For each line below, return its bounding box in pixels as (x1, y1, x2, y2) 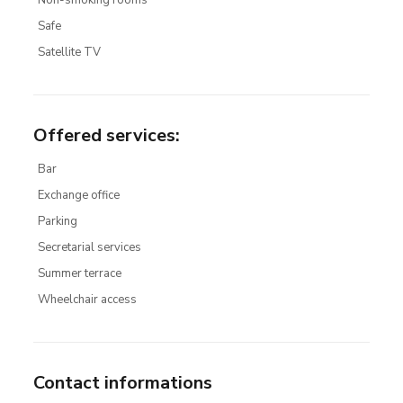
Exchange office (37, 187, 120, 203)
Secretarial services (37, 239, 141, 255)
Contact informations (32, 371, 212, 395)
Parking (37, 213, 77, 229)
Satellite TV (37, 44, 101, 60)
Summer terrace (37, 265, 121, 282)
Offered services (32, 123, 175, 148)
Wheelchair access (37, 291, 137, 308)
